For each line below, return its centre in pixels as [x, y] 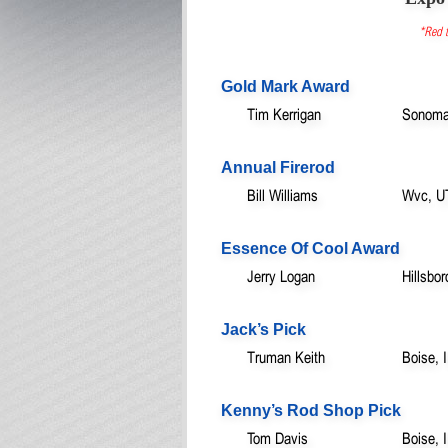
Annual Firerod [278, 167]
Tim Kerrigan [284, 113]
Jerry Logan [281, 275]
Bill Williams [282, 194]
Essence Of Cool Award [310, 248]
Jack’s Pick [263, 329]
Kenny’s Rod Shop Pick [311, 410]
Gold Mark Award [285, 86]
